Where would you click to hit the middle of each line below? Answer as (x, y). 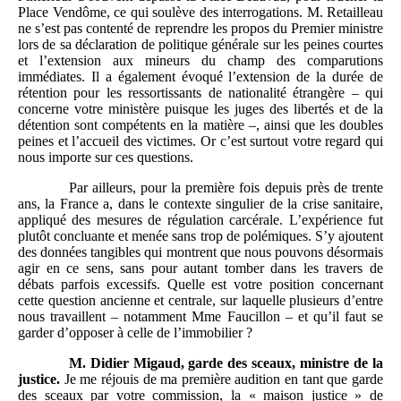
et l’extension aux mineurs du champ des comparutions (200, 60)
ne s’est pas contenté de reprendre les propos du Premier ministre (200, 28)
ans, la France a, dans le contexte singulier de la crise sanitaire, (200, 203)
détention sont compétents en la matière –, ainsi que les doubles (200, 124)
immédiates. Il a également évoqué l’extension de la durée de (200, 76)
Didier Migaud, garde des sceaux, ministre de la (237, 363)
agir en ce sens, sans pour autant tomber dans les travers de (200, 268)
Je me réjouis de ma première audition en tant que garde (224, 379)
